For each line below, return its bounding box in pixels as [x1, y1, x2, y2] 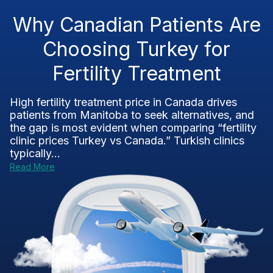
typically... [10, 147, 60, 160]
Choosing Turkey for [43, 37, 230, 61]
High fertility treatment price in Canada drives [10, 96, 237, 108]
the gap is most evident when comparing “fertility [10, 121, 257, 134]
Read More [10, 161, 55, 172]
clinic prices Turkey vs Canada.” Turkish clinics [10, 134, 244, 147]
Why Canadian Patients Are [12, 13, 261, 37]
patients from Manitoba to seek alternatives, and [10, 108, 254, 121]
